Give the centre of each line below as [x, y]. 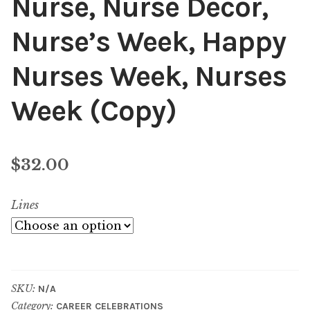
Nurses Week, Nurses [149, 77]
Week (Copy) [94, 111]
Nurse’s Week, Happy [148, 42]
